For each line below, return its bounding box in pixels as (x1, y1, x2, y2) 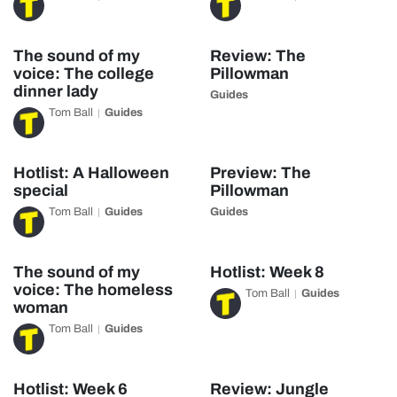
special (13, 182, 68, 199)
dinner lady (13, 82, 98, 100)
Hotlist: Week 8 (209, 263, 324, 281)
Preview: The (209, 164, 311, 182)
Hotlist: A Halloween (13, 164, 169, 182)
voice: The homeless (13, 281, 173, 299)
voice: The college (13, 65, 154, 82)
